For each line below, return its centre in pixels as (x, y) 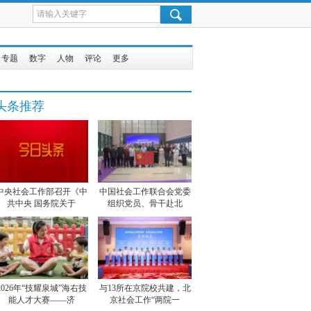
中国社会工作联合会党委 (145, 191)
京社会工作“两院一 (145, 300)
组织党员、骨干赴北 (145, 203)
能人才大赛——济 (41, 300)
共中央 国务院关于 (41, 203)
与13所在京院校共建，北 (145, 288)
